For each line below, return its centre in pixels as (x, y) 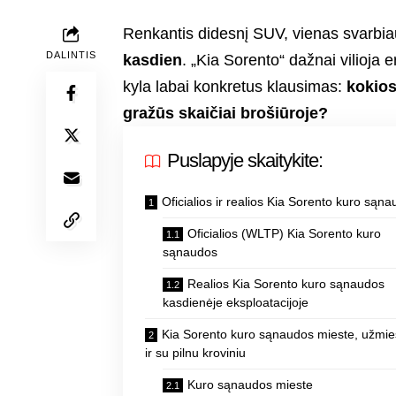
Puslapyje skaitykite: (245, 161)
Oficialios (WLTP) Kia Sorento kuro (285, 234)
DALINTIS (72, 55)
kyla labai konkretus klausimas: (235, 87)
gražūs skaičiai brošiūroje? (226, 114)
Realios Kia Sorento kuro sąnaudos (286, 284)
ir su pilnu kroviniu (196, 353)
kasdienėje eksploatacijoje (236, 303)
